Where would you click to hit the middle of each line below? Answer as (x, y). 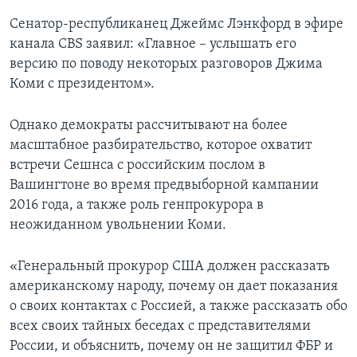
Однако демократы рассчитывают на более (149, 125)
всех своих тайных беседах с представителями (160, 326)
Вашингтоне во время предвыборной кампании (164, 185)
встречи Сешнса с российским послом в (137, 165)
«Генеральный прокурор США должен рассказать (170, 266)
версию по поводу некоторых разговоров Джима (166, 64)
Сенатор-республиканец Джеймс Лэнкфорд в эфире (177, 24)
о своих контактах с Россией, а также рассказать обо (178, 306)
